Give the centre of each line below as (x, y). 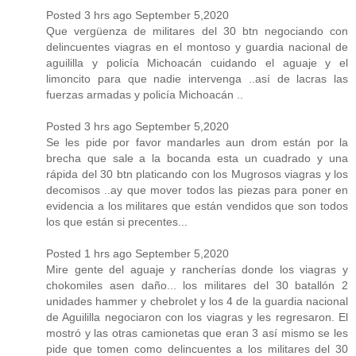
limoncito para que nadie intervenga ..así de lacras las (197, 78)
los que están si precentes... (117, 221)
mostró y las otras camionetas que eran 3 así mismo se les (197, 333)
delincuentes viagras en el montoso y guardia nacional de (197, 46)
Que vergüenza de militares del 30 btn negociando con (197, 31)
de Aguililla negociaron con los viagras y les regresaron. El (197, 317)
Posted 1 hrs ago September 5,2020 (137, 253)
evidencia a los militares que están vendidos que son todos (197, 205)
